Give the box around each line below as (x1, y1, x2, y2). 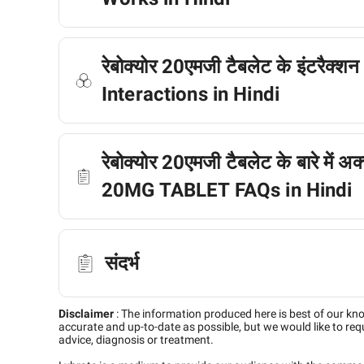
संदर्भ (105, 252, 140, 275)
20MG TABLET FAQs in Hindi (102, 179, 353, 201)
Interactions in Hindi (102, 83, 279, 106)
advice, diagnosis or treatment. (58, 333, 214, 346)
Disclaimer (58, 307, 114, 320)
